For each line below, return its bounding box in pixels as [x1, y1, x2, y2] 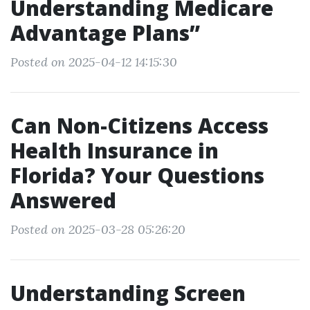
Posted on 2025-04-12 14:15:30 [10, 54, 177, 70]
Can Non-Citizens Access [10, 111, 268, 140]
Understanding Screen [10, 279, 246, 307]
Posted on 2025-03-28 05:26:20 [10, 221, 185, 237]
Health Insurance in [10, 136, 219, 165]
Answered [10, 186, 116, 215]
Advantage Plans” [10, 19, 200, 47]
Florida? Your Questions [10, 161, 264, 190]
